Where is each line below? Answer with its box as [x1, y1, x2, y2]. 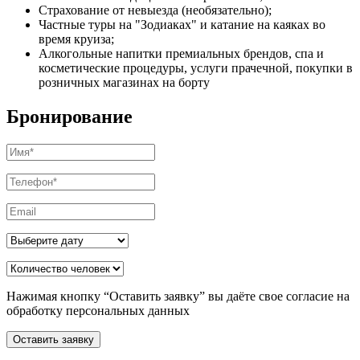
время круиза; [39, 31, 114, 46]
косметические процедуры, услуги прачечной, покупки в [39, 60, 353, 75]
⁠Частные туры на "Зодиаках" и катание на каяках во [39, 17, 325, 31]
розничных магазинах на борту [39, 75, 210, 89]
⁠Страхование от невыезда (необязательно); [39, 2, 272, 17]
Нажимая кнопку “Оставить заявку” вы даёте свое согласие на [6, 288, 350, 303]
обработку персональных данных [6, 303, 190, 317]
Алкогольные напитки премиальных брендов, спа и [39, 46, 324, 60]
